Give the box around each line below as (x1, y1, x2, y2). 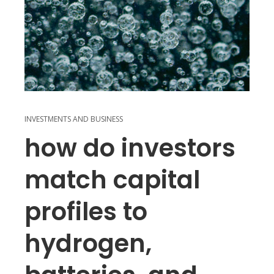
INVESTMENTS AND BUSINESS (24, 113, 123, 124)
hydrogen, (24, 226, 152, 261)
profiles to (24, 194, 147, 229)
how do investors (24, 130, 235, 165)
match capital (24, 162, 200, 197)
